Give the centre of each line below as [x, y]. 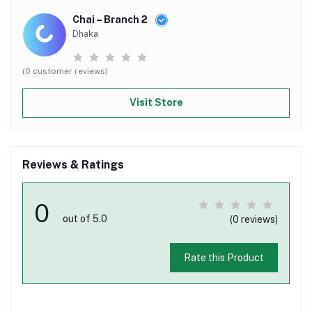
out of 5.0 [85, 218]
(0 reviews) [254, 219]
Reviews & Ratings [73, 164]
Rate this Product [224, 257]
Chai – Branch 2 [111, 19]
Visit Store [156, 103]
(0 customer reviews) [65, 71]
